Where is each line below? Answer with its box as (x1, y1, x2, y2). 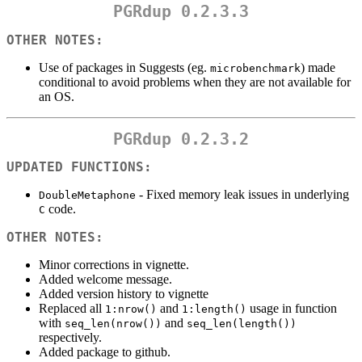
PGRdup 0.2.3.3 (113, 2, 249, 22)
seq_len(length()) (187, 318, 297, 330)
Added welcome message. (39, 272, 172, 287)
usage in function (246, 301, 337, 316)
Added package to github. (39, 345, 170, 360)
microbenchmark (210, 61, 301, 74)
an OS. (39, 89, 74, 103)
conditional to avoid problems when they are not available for (39, 74, 351, 89)
